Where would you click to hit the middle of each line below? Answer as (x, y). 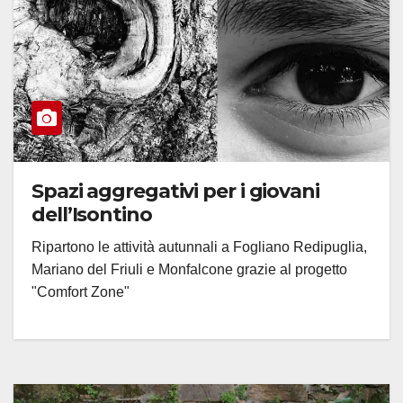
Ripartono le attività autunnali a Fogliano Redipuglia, (199, 247)
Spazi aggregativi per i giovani (175, 192)
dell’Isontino (92, 215)
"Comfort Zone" (81, 292)
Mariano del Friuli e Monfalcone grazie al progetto (189, 270)
